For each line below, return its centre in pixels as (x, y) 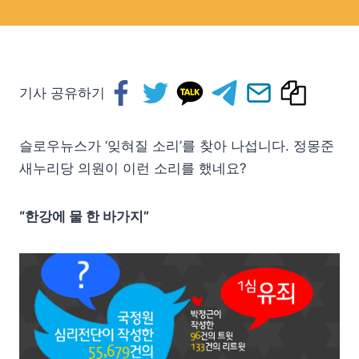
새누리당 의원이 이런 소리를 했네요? (133, 168)
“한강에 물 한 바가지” (84, 216)
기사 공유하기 (62, 93)
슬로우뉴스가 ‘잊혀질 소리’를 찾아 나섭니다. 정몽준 (177, 146)
